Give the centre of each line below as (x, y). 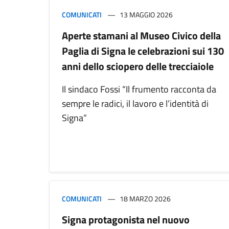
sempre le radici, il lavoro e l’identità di (135, 104)
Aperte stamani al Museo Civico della (141, 36)
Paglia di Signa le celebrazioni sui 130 (143, 51)
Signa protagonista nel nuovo (126, 220)
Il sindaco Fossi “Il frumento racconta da (139, 89)
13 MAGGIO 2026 (146, 15)
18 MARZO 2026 (145, 199)
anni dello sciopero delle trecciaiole (138, 66)
